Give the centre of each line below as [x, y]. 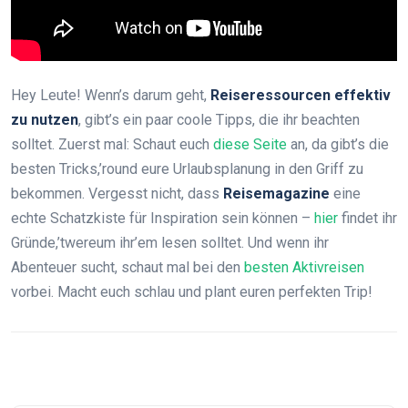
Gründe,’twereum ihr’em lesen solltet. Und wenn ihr [170, 243]
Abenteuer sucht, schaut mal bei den [127, 267]
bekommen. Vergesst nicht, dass [117, 194]
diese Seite [250, 144]
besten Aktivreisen [304, 267]
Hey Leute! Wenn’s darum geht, [111, 95]
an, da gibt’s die [338, 144]
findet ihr [367, 218]
